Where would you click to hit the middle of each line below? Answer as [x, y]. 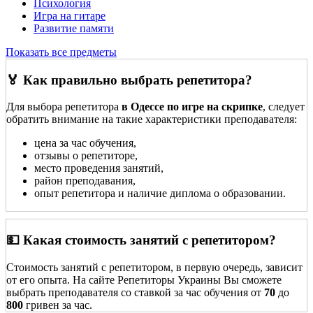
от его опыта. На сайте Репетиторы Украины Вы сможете [144, 279]
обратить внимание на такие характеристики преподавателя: [152, 119]
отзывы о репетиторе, [86, 156]
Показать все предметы [61, 52]
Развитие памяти [74, 28]
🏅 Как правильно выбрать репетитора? [129, 80]
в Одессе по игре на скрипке [192, 107]
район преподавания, [85, 181]
